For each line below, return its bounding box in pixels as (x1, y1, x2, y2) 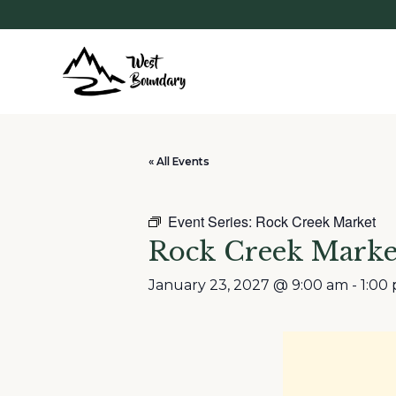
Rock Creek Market (255, 211, 376, 232)
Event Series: (168, 211, 255, 232)
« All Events (148, 156, 209, 168)
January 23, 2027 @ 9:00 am (148, 277, 348, 293)
